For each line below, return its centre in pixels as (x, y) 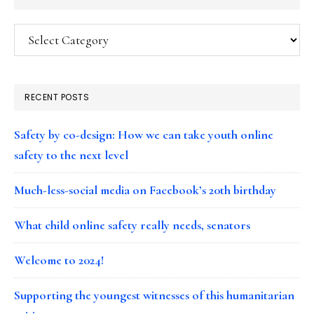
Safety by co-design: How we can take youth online (144, 134)
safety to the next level (71, 155)
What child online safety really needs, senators (132, 225)
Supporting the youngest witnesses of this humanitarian (154, 295)
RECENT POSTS (57, 97)
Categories (41, 33)
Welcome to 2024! (59, 260)
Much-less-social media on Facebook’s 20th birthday (145, 190)
